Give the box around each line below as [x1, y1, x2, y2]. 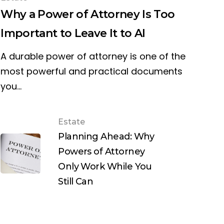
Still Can [58, 176, 93, 187]
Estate [58, 117, 85, 127]
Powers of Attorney [58, 146, 145, 157]
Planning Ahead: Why [58, 131, 154, 142]
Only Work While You [58, 161, 152, 172]
